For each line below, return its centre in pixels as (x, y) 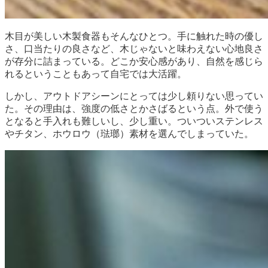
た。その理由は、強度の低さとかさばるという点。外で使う (134, 108)
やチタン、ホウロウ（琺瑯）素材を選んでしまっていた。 (129, 133)
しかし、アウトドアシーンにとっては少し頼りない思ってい (134, 96)
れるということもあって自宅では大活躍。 (96, 74)
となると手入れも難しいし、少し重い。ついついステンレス (134, 121)
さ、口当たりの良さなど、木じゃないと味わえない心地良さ (134, 48)
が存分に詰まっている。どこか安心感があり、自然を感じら (134, 61)
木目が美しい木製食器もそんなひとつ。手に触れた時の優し (134, 36)
